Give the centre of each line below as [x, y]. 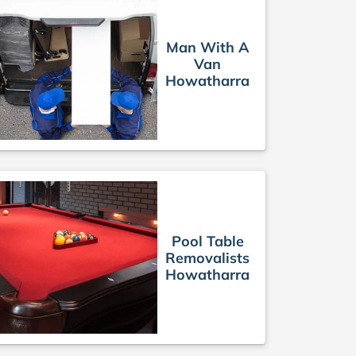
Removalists [207, 257]
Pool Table [207, 241]
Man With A [207, 47]
